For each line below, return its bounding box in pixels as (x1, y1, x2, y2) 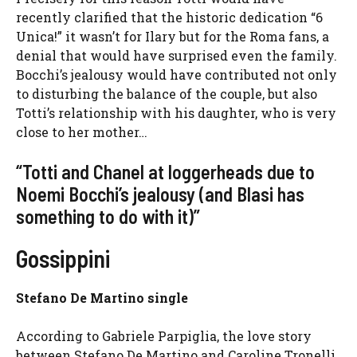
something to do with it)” (16, 205, 200, 229)
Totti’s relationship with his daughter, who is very (16, 104, 336, 122)
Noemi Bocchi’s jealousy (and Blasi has (16, 182, 304, 206)
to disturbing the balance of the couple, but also (16, 85, 317, 103)
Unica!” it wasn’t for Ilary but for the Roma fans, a (16, 28, 329, 45)
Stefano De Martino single (16, 289, 188, 307)
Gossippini (16, 244, 110, 273)
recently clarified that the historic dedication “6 (16, 9, 323, 26)
